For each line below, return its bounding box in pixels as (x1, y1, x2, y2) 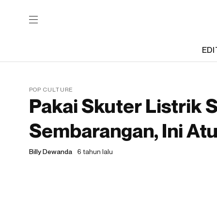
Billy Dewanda (29, 147, 72, 155)
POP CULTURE (29, 86, 74, 93)
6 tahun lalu (77, 147, 113, 155)
